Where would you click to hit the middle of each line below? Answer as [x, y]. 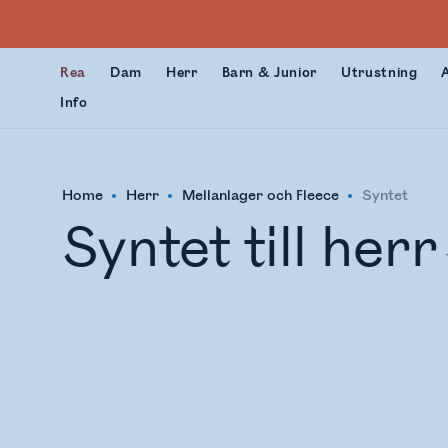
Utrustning [379, 73]
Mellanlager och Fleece [261, 195]
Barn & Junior [269, 73]
